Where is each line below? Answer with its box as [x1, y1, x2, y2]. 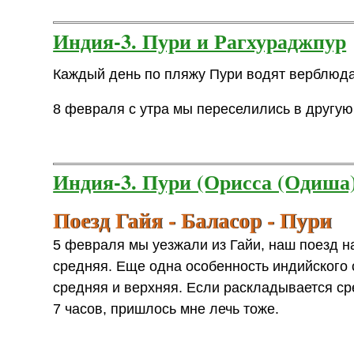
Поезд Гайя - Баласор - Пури [53, 204, 333, 235]
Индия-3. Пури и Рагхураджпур [53, 24, 347, 56]
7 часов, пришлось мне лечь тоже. [53, 301, 280, 318]
